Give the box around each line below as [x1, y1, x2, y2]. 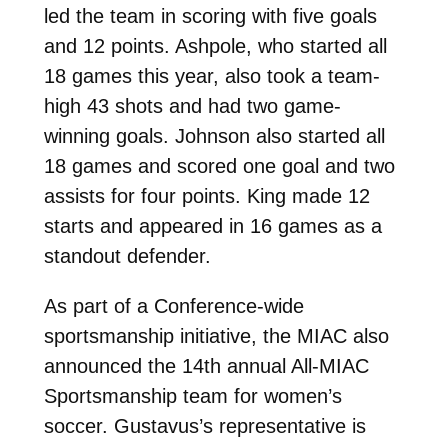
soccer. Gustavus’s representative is [43, 414, 366, 437]
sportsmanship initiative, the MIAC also [43, 324, 389, 347]
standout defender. [43, 244, 211, 267]
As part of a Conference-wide [43, 294, 304, 317]
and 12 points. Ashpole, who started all [43, 34, 387, 57]
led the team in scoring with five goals [43, 4, 377, 27]
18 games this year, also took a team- [43, 64, 380, 87]
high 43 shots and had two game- [43, 94, 341, 117]
